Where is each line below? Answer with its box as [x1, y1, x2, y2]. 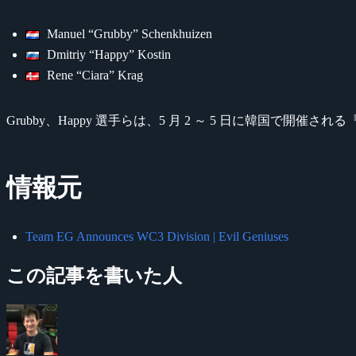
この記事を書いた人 [6, 265, 182, 286]
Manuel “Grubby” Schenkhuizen [43, 26, 212, 41]
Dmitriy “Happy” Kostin [43, 47, 171, 61]
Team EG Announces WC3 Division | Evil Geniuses [25, 229, 288, 243]
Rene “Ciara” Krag [43, 68, 143, 82]
